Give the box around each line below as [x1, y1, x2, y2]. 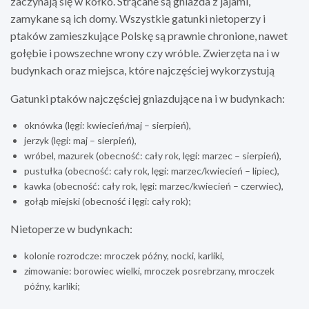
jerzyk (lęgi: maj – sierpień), [24, 134, 137, 146]
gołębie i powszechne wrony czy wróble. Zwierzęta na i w [10, 46, 279, 59]
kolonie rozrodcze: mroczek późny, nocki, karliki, [24, 249, 224, 261]
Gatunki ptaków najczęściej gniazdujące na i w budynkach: [10, 91, 285, 105]
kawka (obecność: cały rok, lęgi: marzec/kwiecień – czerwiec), [24, 179, 283, 192]
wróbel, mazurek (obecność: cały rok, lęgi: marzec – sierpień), [24, 149, 281, 161]
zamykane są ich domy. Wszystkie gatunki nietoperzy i [10, 11, 266, 25]
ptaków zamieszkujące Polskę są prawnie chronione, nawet [10, 28, 288, 42]
